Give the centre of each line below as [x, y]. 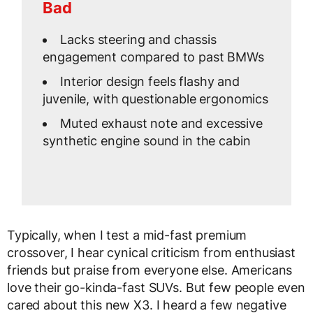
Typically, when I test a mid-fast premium [127, 235]
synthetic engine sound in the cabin [147, 141]
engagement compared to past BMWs [153, 57]
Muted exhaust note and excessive [161, 124]
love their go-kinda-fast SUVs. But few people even [156, 288]
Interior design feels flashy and [150, 82]
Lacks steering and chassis [138, 40]
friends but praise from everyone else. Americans [150, 270]
